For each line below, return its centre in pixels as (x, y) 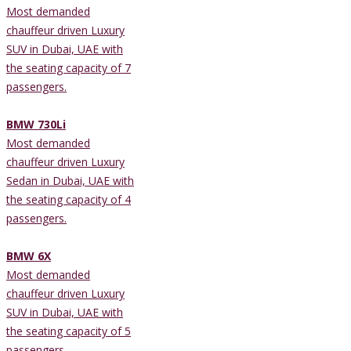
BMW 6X (29, 255)
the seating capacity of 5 (69, 331)
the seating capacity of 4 (69, 199)
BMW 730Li (36, 124)
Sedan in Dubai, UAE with (70, 180)
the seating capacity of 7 (69, 67)
